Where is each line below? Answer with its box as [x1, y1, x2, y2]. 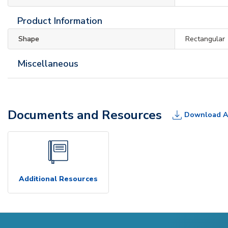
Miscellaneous [17, 57, 78, 70]
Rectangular [185, 34, 225, 44]
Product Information [17, 14, 102, 27]
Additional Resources [19, 174, 98, 184]
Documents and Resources [8, 106, 162, 123]
